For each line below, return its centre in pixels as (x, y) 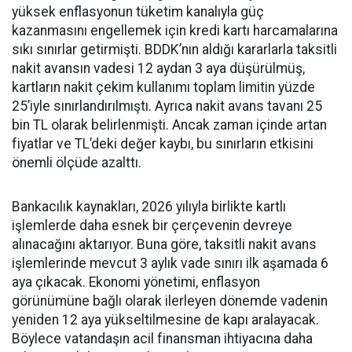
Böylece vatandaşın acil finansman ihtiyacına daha (162, 339)
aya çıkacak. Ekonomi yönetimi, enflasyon (136, 282)
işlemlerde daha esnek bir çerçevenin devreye (152, 225)
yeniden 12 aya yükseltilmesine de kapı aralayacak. (165, 320)
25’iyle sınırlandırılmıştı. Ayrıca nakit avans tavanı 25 (167, 106)
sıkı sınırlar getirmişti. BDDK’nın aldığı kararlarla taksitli (174, 49)
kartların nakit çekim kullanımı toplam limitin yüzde (163, 87)
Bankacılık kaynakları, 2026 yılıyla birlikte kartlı (149, 207)
